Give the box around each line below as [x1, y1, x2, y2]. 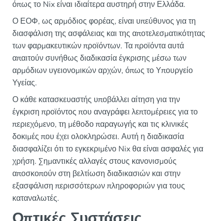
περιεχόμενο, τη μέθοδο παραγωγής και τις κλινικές [12, 119, 188, 130]
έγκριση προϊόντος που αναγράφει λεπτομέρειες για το [12, 107, 198, 118]
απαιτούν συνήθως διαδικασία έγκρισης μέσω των [12, 53, 186, 64]
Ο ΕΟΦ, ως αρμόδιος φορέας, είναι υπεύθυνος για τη [12, 16, 196, 27]
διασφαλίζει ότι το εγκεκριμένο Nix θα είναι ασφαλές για [12, 144, 203, 155]
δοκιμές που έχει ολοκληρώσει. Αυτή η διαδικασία [12, 131, 184, 143]
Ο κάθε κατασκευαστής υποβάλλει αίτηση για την [12, 94, 180, 106]
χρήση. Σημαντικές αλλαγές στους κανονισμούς [12, 156, 177, 167]
